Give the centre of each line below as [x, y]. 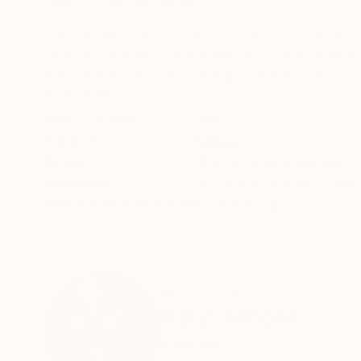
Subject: [73, 141]
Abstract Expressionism [269, 162]
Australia [189, 346]
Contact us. [246, 204]
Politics [215, 141]
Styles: [68, 162]
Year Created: [93, 120]
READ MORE [80, 94]
